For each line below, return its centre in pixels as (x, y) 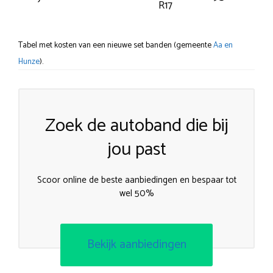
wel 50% (136, 194)
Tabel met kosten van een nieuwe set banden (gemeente (116, 45)
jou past (136, 150)
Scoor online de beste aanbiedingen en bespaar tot (136, 180)
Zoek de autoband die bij (136, 126)
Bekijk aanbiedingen (136, 244)
